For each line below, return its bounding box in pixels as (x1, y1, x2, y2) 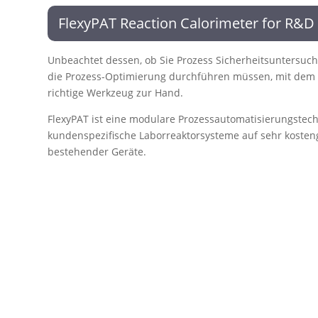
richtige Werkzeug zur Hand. (48, 85, 184, 99)
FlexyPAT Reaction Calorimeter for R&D (58, 13, 315, 33)
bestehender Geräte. (48, 144, 147, 158)
